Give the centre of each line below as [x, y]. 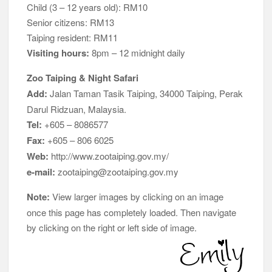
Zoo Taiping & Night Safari [83, 78]
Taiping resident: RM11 [73, 38]
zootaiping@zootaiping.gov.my [117, 172]
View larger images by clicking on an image [137, 197]
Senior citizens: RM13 [71, 22]
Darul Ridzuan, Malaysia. [77, 109]
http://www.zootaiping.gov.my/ [109, 156]
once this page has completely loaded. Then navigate [132, 212]
